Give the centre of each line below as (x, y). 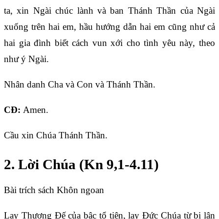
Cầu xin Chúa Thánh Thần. (56, 135)
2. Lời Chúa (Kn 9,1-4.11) (81, 165)
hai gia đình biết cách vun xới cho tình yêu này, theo (109, 43)
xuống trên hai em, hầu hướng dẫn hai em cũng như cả (109, 26)
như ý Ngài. (26, 59)
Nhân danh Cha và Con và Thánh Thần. (80, 84)
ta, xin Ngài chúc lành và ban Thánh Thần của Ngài (109, 10)
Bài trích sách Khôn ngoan (54, 190)
